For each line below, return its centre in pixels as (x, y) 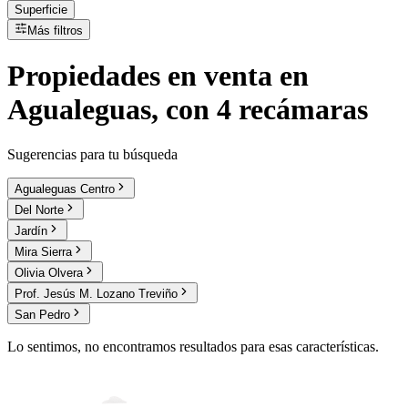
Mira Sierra (43, 251)
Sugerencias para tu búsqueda (92, 154)
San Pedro (42, 314)
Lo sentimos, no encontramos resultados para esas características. (193, 346)
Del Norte (39, 209)
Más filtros (55, 31)
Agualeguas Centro (65, 189)
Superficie (41, 10)
